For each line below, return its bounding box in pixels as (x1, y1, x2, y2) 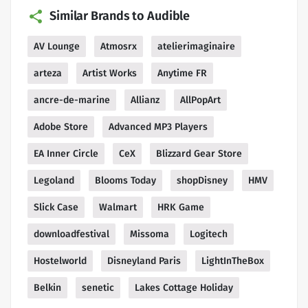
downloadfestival (34, 228, 109, 240)
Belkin (34, 281, 61, 294)
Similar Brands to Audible (49, 8, 190, 23)
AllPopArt (180, 93, 221, 106)
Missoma (130, 228, 169, 240)
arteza (34, 67, 62, 79)
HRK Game (157, 201, 204, 213)
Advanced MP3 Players (109, 120, 208, 133)
